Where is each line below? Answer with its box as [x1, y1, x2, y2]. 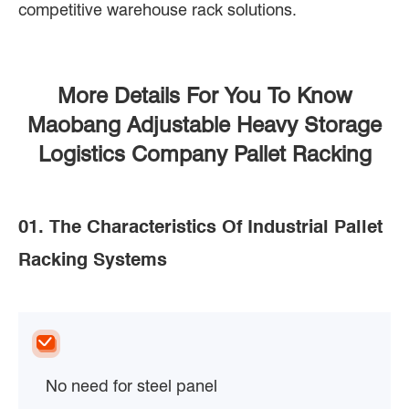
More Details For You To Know [58, 81, 351, 109]
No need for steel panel [46, 375, 217, 395]
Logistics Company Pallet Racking [37, 140, 372, 167]
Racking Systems [18, 247, 167, 270]
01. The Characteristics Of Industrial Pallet [18, 215, 383, 237]
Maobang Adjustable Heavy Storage [27, 110, 382, 138]
